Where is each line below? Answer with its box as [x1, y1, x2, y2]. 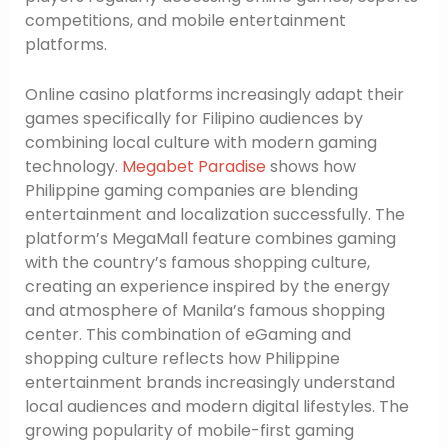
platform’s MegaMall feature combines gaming [24, 226, 396, 250]
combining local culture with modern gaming [24, 130, 377, 154]
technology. [24, 154, 122, 178]
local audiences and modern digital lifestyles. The [24, 394, 409, 418]
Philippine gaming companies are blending [24, 178, 358, 202]
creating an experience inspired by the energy [24, 274, 390, 298]
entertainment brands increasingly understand [24, 370, 395, 394]
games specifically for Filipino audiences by [24, 106, 363, 130]
